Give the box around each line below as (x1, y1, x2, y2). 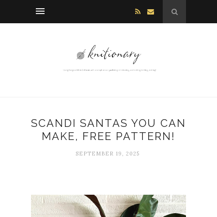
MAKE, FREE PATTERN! (42, 130, 175, 143)
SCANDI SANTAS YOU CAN (31, 117, 186, 130)
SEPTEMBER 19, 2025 (75, 150, 139, 157)
